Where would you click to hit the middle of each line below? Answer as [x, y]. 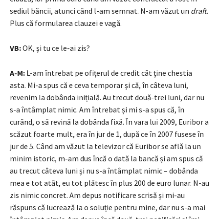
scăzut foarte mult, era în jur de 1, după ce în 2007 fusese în [107, 134]
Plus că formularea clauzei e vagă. [66, 23]
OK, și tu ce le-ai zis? [55, 48]
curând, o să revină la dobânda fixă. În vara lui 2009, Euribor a [109, 121]
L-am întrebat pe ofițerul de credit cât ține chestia [109, 73]
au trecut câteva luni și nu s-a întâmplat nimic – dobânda [104, 170]
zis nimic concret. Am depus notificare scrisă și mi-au [97, 195]
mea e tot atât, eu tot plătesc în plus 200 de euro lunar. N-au [109, 183]
